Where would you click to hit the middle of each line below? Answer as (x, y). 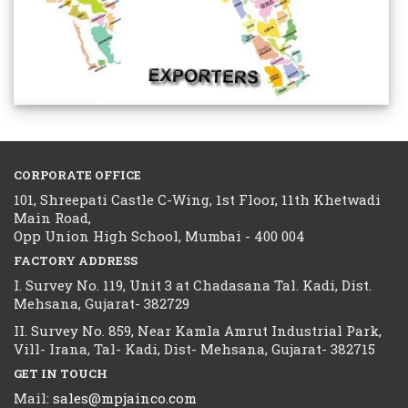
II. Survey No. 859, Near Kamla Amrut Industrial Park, (198, 331)
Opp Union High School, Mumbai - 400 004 (159, 236)
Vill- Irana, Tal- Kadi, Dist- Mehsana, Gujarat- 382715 (194, 349)
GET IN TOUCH (61, 374)
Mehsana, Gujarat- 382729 (102, 304)
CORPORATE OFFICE (77, 175)
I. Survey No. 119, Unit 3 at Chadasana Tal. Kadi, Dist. (193, 286)
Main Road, (52, 218)
